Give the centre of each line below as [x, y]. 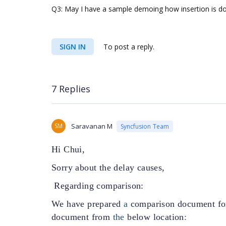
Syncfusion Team [145, 126]
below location [156, 217]
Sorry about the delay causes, [108, 167]
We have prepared [86, 204]
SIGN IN [73, 47]
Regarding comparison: [99, 186]
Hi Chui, [68, 149]
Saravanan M [92, 126]
